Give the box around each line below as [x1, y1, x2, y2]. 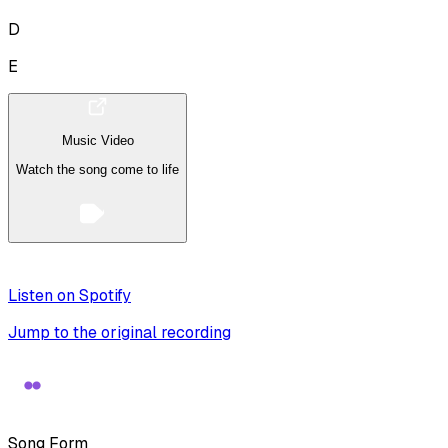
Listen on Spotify [8, 285, 131, 307]
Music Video [61, 133, 134, 149]
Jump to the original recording [8, 322, 231, 344]
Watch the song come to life [16, 161, 179, 177]
